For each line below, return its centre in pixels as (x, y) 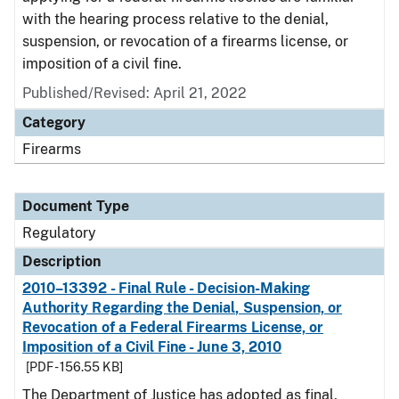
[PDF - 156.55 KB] (74, 367)
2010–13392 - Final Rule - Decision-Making (166, 288)
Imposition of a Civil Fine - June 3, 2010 (152, 347)
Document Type (76, 206)
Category (54, 122)
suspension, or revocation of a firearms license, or (185, 41)
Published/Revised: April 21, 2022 (134, 93)
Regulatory (59, 233)
